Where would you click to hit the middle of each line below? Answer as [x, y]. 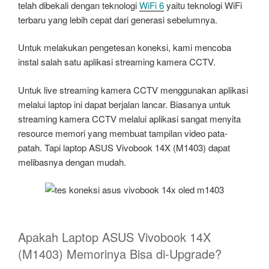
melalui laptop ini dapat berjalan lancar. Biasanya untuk [124, 104]
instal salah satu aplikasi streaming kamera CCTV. [117, 62]
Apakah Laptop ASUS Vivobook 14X [114, 237]
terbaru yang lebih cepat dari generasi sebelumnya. [118, 19]
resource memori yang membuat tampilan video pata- [123, 133]
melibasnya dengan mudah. [72, 162]
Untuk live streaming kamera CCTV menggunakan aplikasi [133, 89]
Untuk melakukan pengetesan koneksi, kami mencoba [125, 47]
